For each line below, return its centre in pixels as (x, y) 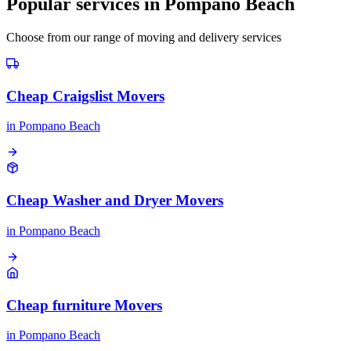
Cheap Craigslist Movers (85, 96)
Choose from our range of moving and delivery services (144, 37)
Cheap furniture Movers (84, 305)
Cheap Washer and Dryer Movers (115, 201)
